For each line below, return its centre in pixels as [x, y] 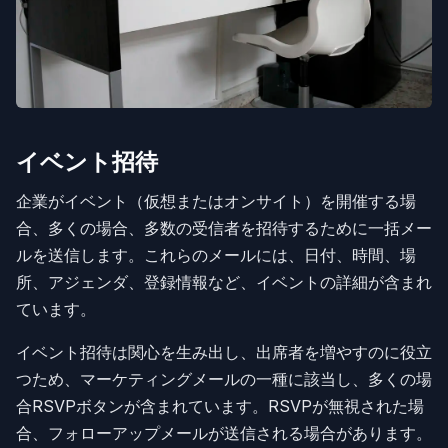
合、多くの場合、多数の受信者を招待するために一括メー [224, 228]
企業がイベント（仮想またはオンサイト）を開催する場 [216, 201]
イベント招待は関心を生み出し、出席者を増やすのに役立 [224, 352]
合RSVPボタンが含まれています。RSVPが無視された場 [220, 406]
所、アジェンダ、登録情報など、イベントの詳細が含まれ [224, 282]
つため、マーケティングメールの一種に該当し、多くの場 [224, 379]
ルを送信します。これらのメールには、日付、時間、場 [216, 255]
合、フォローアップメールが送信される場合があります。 [224, 433]
